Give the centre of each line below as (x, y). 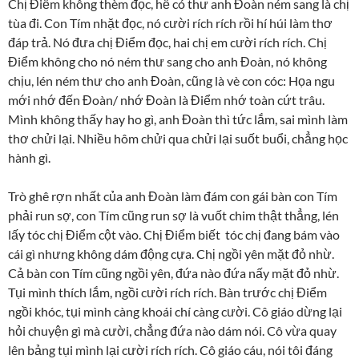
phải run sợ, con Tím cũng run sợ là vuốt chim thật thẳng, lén (173, 215)
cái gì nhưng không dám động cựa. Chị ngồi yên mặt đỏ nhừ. (171, 253)
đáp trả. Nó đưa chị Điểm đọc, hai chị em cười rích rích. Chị (167, 42)
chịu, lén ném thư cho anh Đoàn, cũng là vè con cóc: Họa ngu (171, 80)
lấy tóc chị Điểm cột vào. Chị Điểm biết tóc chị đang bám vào (174, 234)
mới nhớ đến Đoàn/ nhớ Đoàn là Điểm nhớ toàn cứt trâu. (166, 99)
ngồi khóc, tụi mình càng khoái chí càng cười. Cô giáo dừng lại (175, 311)
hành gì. (29, 157)
